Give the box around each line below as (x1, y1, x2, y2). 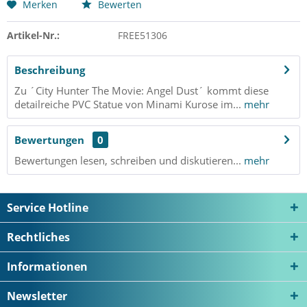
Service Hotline (7, 200, 88, 215)
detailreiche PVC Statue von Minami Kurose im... (14, 97, 241, 111)
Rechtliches (7, 230, 70, 245)
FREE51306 (117, 29, 167, 42)
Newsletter (7, 288, 67, 304)
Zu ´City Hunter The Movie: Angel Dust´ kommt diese (14, 84, 269, 97)
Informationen (7, 259, 88, 274)
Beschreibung (14, 63, 85, 77)
